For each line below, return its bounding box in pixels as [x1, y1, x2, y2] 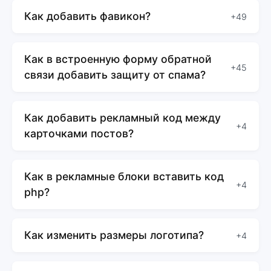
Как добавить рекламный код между [24, 111, 221, 125]
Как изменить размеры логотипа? [24, 229, 204, 242]
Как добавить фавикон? [24, 10, 151, 23]
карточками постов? [24, 127, 134, 140]
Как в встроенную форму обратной [24, 53, 212, 66]
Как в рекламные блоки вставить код [24, 170, 224, 183]
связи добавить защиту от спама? [24, 68, 206, 82]
